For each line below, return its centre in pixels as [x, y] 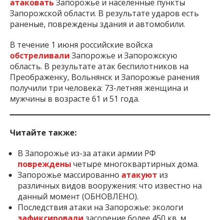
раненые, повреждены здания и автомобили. [97, 24]
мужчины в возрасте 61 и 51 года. [75, 98]
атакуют [140, 175]
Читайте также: [43, 132]
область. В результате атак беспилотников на [99, 66]
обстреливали [41, 55]
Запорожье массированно [69, 175]
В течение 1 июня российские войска [81, 44]
